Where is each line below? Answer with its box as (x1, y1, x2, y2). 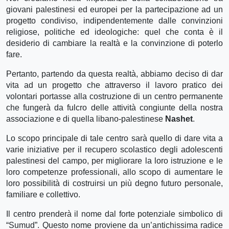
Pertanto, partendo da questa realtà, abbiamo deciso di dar (6, 69, 223, 78)
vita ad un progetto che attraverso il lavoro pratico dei (6, 80, 223, 89)
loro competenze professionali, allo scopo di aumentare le (6, 167, 223, 176)
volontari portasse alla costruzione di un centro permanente (6, 91, 223, 101)
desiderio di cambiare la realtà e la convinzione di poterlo (6, 38, 223, 48)
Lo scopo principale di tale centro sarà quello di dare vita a (6, 133, 223, 143)
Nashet (165, 114, 193, 123)
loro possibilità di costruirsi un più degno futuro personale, (6, 178, 223, 188)
